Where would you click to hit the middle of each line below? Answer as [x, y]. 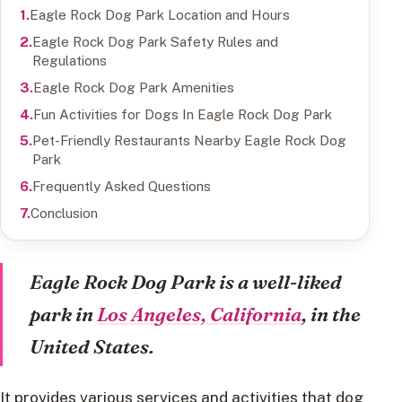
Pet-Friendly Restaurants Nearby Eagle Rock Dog [189, 140]
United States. [92, 347]
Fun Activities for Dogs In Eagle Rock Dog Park [182, 114]
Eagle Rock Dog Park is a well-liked [186, 282]
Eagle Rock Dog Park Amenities [133, 87]
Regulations [69, 60]
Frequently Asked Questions [121, 186]
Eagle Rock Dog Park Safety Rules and [155, 41]
